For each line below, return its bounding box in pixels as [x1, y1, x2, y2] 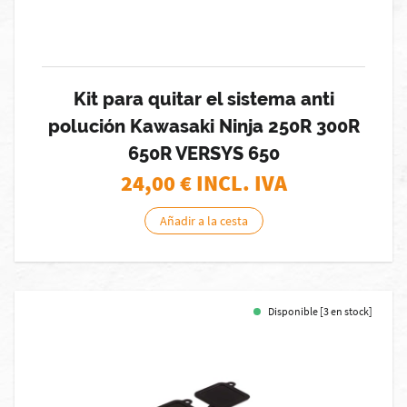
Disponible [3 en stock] [268, 304, 372, 318]
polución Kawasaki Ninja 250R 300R [47, 115, 360, 137]
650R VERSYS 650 [127, 143, 280, 164]
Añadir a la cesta [159, 213, 248, 229]
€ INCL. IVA [179, 169, 287, 197]
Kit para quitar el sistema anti [73, 88, 334, 110]
